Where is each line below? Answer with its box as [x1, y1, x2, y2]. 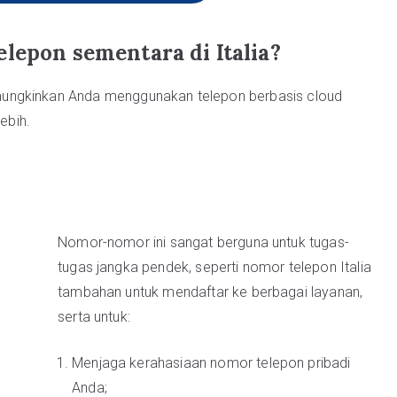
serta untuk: [58, 308, 130, 326]
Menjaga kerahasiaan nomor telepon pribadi [72, 354, 351, 372]
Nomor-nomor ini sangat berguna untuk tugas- [58, 234, 349, 252]
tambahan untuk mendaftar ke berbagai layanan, [58, 284, 363, 301]
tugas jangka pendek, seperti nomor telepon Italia [58, 259, 371, 276]
